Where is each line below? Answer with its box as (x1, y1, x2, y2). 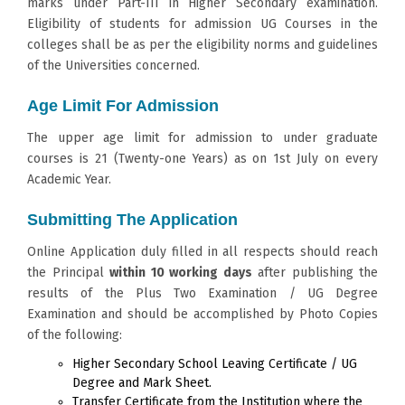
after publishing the (251, 264, 378, 280)
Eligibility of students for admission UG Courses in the (27, 15, 378, 32)
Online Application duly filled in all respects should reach (27, 243, 378, 259)
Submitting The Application (27, 210, 238, 229)
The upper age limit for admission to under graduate (27, 129, 378, 146)
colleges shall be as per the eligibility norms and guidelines (27, 36, 378, 52)
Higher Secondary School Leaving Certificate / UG (72, 355, 357, 372)
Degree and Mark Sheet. (72, 374, 212, 391)
